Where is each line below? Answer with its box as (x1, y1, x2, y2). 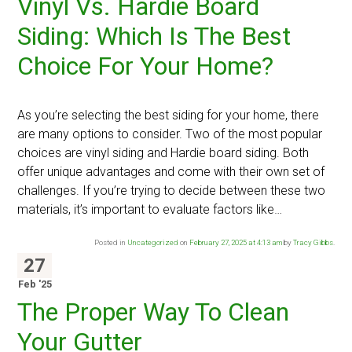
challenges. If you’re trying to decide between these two (17, 183, 326, 199)
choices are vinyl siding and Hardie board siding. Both (17, 145, 310, 161)
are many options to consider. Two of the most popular (17, 126, 323, 142)
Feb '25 (17, 278, 52, 291)
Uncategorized (126, 238, 178, 247)
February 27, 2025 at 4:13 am (189, 238, 282, 247)
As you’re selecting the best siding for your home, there (17, 108, 320, 123)
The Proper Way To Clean (17, 297, 290, 328)
